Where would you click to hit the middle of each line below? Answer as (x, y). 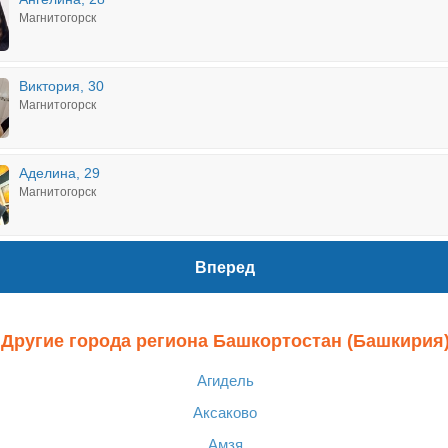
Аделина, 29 (59, 173)
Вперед (225, 267)
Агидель (225, 380)
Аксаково (225, 412)
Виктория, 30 (61, 86)
